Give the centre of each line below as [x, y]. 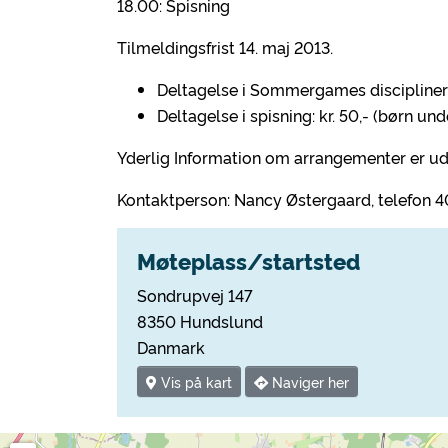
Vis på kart [194, 382]
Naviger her [308, 382]
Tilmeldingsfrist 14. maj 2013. [225, 47]
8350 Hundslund [200, 321]
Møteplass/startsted [248, 260]
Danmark [171, 347]
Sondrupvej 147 [195, 295]
